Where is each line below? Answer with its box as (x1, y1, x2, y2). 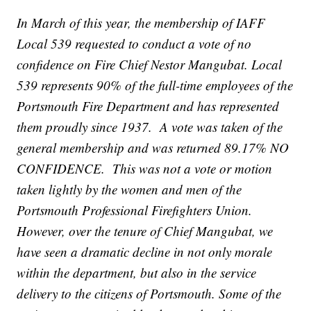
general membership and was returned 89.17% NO (17, 138, 289, 156)
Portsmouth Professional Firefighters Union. (17, 201, 257, 219)
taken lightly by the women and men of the (17, 180, 242, 198)
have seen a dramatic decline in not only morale (17, 242, 273, 260)
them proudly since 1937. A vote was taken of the (17, 117, 283, 135)
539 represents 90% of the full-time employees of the (17, 76, 294, 94)
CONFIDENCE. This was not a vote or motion (17, 159, 273, 177)
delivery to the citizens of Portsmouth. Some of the (17, 284, 282, 302)
